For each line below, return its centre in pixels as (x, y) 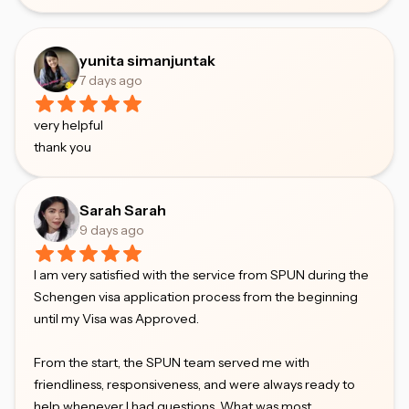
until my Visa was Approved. (116, 319)
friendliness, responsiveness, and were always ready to (194, 384)
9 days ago (112, 230)
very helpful (68, 125)
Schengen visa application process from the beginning (196, 297)
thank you (63, 147)
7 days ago (111, 80)
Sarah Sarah (123, 210)
